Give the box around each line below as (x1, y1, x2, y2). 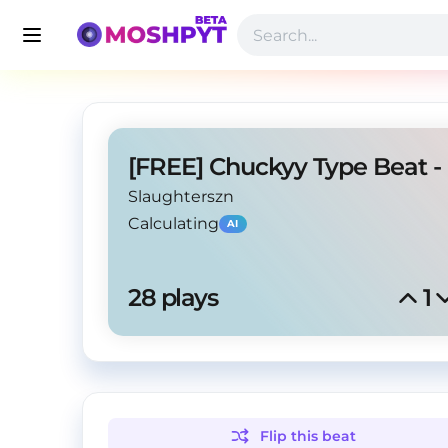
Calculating (128, 214, 219, 233)
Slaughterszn (128, 187, 234, 206)
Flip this (260, 427, 323, 445)
